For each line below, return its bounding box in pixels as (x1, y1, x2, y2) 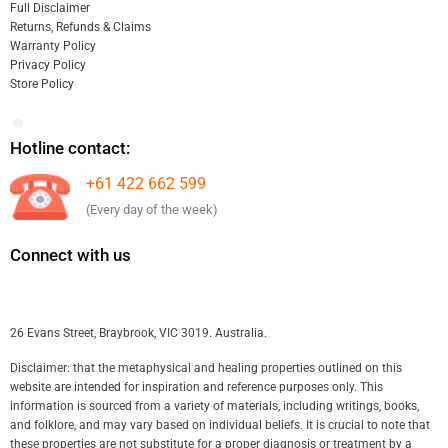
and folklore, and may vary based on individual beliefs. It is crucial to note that (9, 417, 430, 432)
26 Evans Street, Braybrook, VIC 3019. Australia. (9, 326, 267, 341)
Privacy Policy (9, 57, 86, 72)
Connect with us (9, 245, 131, 266)
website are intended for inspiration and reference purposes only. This (9, 379, 383, 394)
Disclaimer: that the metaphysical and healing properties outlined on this (9, 360, 402, 375)
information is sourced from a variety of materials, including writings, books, (9, 398, 419, 413)
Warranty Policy (9, 38, 96, 53)
